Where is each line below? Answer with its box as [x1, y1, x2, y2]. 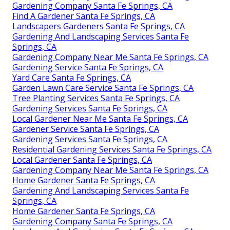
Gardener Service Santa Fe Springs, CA [12, 123, 159, 135]
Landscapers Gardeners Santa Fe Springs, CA [12, 20, 185, 32]
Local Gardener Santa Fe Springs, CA [12, 154, 152, 165]
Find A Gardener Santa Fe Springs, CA [12, 10, 155, 22]
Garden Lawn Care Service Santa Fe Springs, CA [12, 82, 194, 93]
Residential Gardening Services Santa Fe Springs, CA [12, 143, 212, 155]
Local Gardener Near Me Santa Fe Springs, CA [12, 112, 188, 124]
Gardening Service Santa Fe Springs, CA [12, 61, 163, 73]
